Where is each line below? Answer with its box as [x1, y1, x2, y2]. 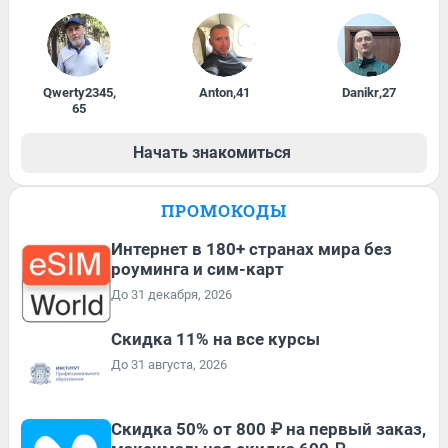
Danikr [341, 84, 379, 100]
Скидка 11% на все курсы [111, 328, 320, 349]
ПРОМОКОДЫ [161, 198, 287, 222]
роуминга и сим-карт [111, 258, 284, 279]
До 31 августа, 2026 [111, 356, 227, 372]
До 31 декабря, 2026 [111, 286, 232, 302]
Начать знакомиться [133, 142, 291, 162]
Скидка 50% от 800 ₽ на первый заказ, [111, 418, 426, 439]
